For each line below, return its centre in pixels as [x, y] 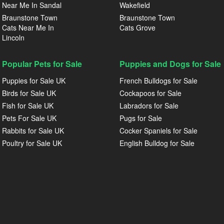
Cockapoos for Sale [150, 93]
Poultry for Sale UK [32, 143]
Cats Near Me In [28, 27]
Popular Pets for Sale [42, 64]
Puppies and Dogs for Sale [170, 64]
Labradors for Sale [149, 105]
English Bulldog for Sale [157, 143]
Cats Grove [137, 27]
